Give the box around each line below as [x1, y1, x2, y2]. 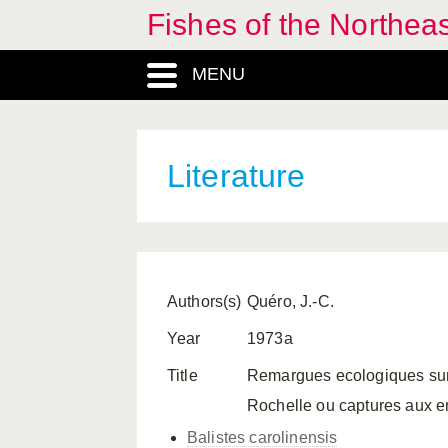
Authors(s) [167, 293, 242, 310]
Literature [167, 158, 306, 194]
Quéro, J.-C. [247, 293, 334, 310]
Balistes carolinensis [187, 429, 338, 446]
